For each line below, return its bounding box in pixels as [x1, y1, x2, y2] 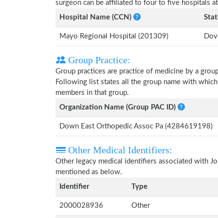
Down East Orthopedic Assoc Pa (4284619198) [59, 123, 213, 130]
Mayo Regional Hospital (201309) [59, 33, 168, 40]
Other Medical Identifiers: [66, 145, 172, 155]
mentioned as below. [55, 168, 122, 176]
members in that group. [55, 89, 129, 96]
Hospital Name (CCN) [59, 14, 133, 21]
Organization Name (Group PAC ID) [59, 104, 178, 111]
